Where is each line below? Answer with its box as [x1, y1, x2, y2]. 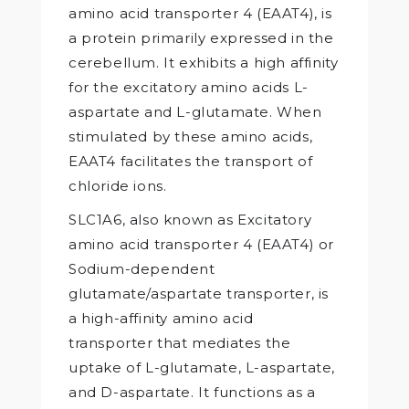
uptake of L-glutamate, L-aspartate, [68, 358, 336, 376]
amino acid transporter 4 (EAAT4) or [68, 235, 335, 253]
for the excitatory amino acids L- [68, 78, 309, 96]
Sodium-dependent [68, 259, 215, 278]
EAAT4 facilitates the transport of [68, 152, 313, 170]
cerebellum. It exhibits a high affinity [68, 53, 339, 71]
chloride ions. [68, 176, 167, 194]
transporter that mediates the [68, 333, 291, 351]
